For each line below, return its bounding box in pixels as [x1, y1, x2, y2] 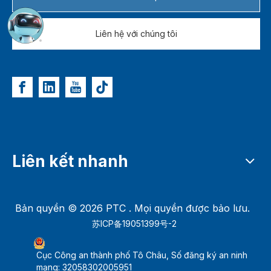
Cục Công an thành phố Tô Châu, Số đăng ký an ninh [36, 249, 247, 260]
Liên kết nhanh [12, 151, 128, 171]
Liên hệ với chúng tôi [95, 28, 177, 39]
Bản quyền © [15, 201, 80, 214]
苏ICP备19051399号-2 [91, 218, 177, 229]
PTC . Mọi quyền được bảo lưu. [103, 201, 256, 214]
